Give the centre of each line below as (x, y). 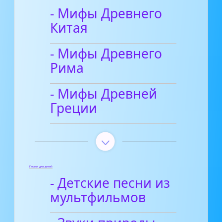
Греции (74, 108)
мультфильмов (98, 197)
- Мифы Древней (104, 94)
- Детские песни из (110, 183)
